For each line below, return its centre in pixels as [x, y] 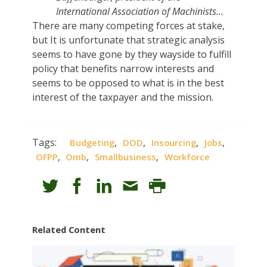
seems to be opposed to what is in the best [128, 83]
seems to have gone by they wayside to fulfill [131, 54]
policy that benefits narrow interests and [123, 68]
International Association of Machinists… [139, 11]
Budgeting [92, 143]
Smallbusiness [126, 157]
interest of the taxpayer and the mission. [122, 97]
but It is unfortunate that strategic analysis [128, 40]
